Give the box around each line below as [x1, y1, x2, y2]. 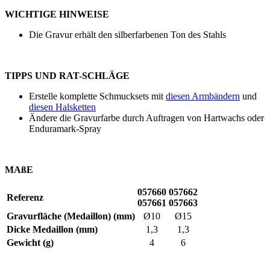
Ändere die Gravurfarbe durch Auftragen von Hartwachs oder [29, 113, 264, 124]
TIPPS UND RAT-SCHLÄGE [5, 71, 130, 81]
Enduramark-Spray [29, 124, 101, 134]
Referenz [7, 192, 43, 203]
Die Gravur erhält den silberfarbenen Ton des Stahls [29, 30, 226, 40]
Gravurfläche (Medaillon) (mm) [7, 211, 135, 222]
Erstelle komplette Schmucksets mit [29, 91, 166, 102]
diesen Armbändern [166, 91, 240, 102]
